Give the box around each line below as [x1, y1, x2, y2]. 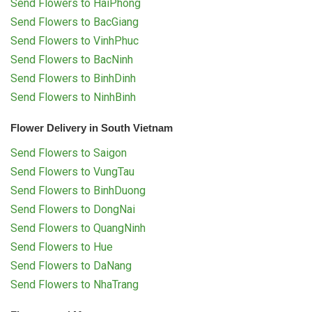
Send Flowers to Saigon [10, 146, 127, 159]
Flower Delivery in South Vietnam [10, 121, 173, 134]
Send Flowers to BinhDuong [10, 183, 146, 197]
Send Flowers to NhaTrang [10, 277, 139, 291]
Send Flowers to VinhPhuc [10, 33, 139, 47]
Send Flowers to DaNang [10, 258, 132, 272]
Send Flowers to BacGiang [10, 15, 139, 29]
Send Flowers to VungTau [10, 164, 134, 178]
